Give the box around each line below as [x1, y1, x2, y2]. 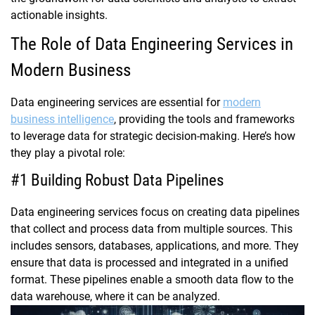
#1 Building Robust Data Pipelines [11, 171, 224, 191]
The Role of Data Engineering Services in [11, 34, 293, 55]
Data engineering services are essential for [11, 96, 223, 110]
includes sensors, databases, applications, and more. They [11, 239, 299, 253]
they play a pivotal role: [11, 146, 125, 160]
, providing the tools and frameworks [114, 112, 295, 127]
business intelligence [11, 112, 114, 127]
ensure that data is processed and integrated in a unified [11, 256, 288, 270]
